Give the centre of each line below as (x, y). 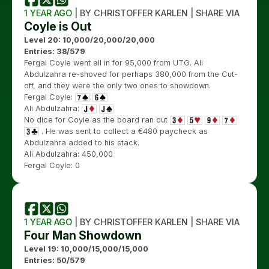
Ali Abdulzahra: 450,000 (68, 154)
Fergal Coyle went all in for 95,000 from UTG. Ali (113, 62)
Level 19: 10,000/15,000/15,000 (86, 249)
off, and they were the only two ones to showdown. (117, 85)
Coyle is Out (58, 26)
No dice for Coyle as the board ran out (97, 119)
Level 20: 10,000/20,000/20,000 (89, 40)
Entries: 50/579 (55, 260)
